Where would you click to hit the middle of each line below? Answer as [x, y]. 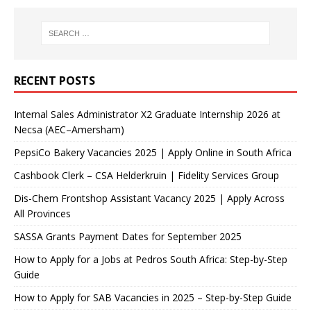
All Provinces [42, 213]
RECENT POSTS [54, 80]
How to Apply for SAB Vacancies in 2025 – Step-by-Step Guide [153, 297]
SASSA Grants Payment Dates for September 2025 [128, 236]
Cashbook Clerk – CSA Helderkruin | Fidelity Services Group [146, 175]
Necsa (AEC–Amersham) [69, 129]
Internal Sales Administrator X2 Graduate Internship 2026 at [147, 114]
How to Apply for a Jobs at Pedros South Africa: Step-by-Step [151, 259]
